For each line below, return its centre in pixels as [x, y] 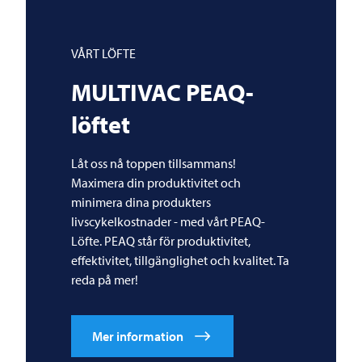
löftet [101, 125]
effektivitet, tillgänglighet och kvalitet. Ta [180, 261]
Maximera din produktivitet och [156, 183]
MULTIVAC [126, 93]
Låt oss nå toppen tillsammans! [154, 164]
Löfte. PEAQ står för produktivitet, [161, 241]
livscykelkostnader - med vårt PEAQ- [168, 222]
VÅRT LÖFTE [103, 54]
